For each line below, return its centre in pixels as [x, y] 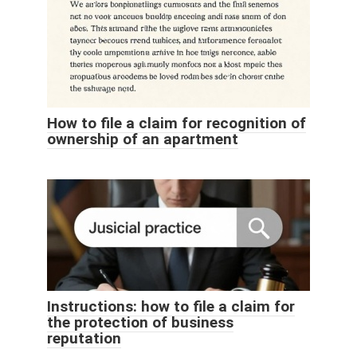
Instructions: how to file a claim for [171, 307]
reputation [84, 339]
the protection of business [140, 323]
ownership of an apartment [143, 139]
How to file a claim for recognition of [177, 124]
